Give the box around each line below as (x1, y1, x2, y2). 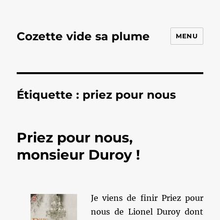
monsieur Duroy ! (17, 146, 140, 163)
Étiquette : (17, 88, 83, 102)
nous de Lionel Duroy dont (91, 207, 203, 217)
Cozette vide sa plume (17, 29, 150, 43)
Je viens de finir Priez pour (91, 193, 203, 203)
